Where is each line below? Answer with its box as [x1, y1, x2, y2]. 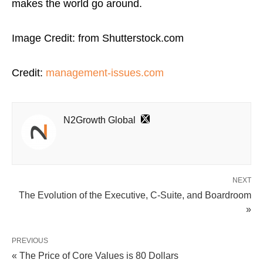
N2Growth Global [63, 114, 136, 125]
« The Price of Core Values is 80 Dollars [12, 250, 178, 261]
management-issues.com [46, 66, 164, 79]
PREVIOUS [12, 236, 48, 245]
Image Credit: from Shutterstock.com [12, 32, 184, 44]
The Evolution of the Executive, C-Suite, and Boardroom [19, 190, 251, 200]
